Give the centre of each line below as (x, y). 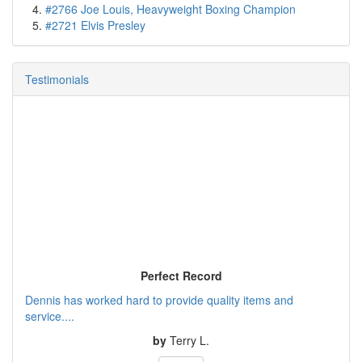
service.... (50, 316)
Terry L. (189, 340)
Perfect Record (181, 275)
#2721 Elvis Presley (95, 25)
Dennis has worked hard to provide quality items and (159, 299)
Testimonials (57, 80)
